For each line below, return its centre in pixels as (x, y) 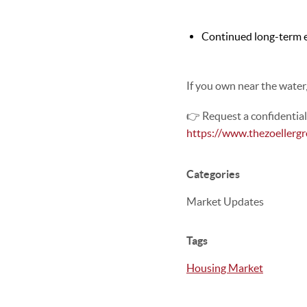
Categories (213, 174)
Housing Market (225, 268)
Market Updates (225, 201)
